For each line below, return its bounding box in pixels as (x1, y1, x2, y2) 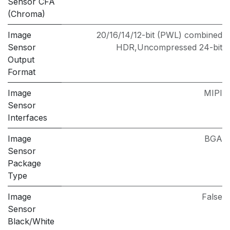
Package (8, 158, 41, 169)
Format (8, 67, 35, 78)
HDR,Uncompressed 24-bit (116, 42, 222, 53)
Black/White (8, 216, 54, 227)
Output (8, 54, 34, 65)
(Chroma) (8, 9, 45, 20)
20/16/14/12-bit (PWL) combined (97, 30, 222, 41)
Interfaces (8, 112, 47, 123)
